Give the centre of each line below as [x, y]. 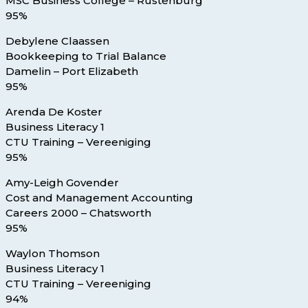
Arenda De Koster [54, 112]
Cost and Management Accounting [99, 198]
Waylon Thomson [53, 254]
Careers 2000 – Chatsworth [78, 213]
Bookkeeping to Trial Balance [86, 56]
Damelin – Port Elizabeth [72, 71]
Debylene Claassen [57, 41]
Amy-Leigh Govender [62, 183]
